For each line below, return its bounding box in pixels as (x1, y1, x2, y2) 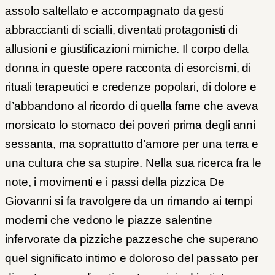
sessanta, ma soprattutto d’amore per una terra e (5, 137, 259, 151)
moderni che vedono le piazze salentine (5, 214, 213, 227)
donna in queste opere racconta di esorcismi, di (5, 61, 252, 75)
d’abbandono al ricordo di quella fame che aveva (5, 99, 259, 113)
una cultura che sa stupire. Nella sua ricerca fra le (5, 157, 261, 170)
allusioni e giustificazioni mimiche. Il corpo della (5, 42, 249, 56)
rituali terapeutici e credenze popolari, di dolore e (5, 80, 257, 94)
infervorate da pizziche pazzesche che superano (5, 233, 259, 246)
